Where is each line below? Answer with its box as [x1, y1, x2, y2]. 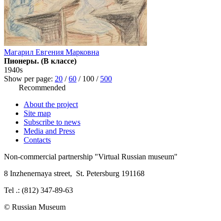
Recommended [19, 83, 66, 92]
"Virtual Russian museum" [95, 152, 178, 161]
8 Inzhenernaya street [4, 169, 70, 178]
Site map [24, 109, 51, 118]
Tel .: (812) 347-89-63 [4, 186, 73, 195]
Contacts [24, 136, 51, 145]
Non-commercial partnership [4, 152, 95, 161]
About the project [24, 100, 78, 109]
